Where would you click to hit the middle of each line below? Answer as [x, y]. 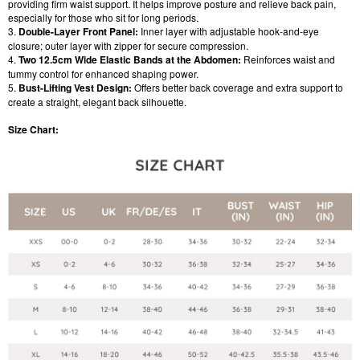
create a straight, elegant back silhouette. [98, 101]
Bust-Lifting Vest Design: [75, 87]
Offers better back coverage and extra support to [239, 87]
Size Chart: [33, 129]
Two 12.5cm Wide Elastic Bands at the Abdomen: [130, 59]
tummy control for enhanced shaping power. [103, 73]
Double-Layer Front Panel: [78, 31]
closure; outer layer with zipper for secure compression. [128, 45]
